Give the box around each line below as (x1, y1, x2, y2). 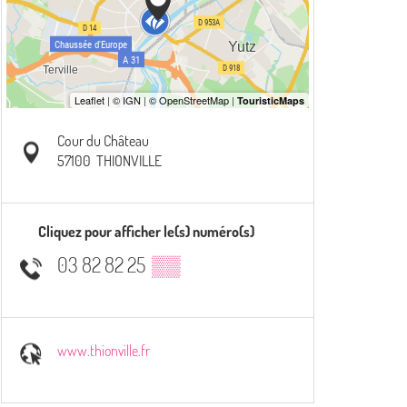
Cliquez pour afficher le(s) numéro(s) (38, 223, 254, 241)
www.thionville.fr (56, 341, 150, 360)
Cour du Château (56, 132, 149, 150)
